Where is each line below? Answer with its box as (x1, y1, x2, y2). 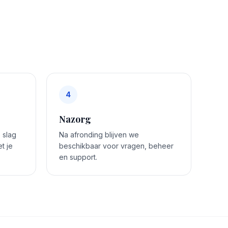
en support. (59, 152, 97, 161)
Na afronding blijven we (59, 130, 139, 139)
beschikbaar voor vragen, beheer (59, 141, 174, 150)
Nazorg (59, 112, 91, 125)
